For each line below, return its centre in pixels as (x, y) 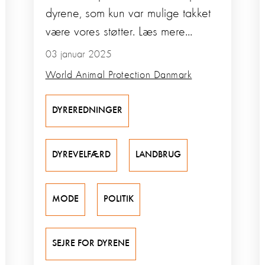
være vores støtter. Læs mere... (119, 32)
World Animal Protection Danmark (119, 75)
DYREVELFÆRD (81, 155)
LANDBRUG (158, 155)
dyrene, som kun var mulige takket (128, 14)
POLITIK (118, 200)
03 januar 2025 (78, 55)
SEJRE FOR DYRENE (91, 244)
